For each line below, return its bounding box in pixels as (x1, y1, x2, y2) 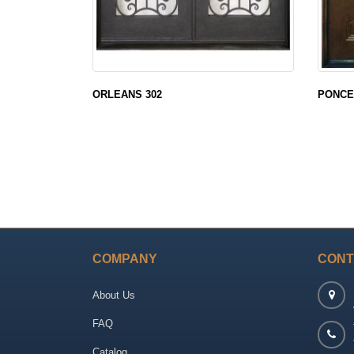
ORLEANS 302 (92, 88, 162, 100)
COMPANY (92, 251, 157, 265)
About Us (92, 288, 135, 301)
